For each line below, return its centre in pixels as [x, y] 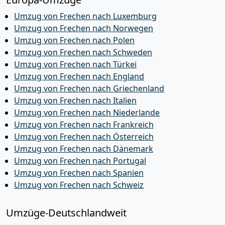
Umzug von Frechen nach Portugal [80, 161]
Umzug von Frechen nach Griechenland [89, 88]
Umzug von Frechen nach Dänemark [84, 149]
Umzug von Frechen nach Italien [75, 100]
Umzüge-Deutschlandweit [66, 213]
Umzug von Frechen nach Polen [74, 40]
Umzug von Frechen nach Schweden [83, 52]
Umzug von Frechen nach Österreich [84, 137]
